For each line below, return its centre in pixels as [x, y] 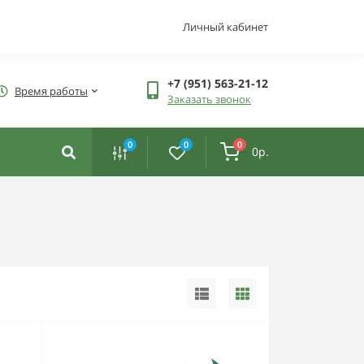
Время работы [51, 91]
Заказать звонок [209, 99]
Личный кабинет [225, 27]
